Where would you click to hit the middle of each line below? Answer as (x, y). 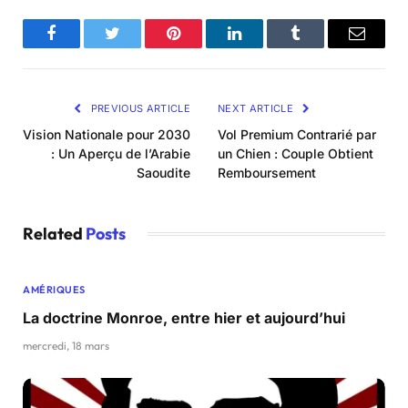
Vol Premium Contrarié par (297, 135)
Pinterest (201, 47)
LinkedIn (263, 47)
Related (54, 234)
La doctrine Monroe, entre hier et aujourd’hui (184, 318)
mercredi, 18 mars (66, 346)
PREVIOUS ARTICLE (139, 109)
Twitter (135, 47)
